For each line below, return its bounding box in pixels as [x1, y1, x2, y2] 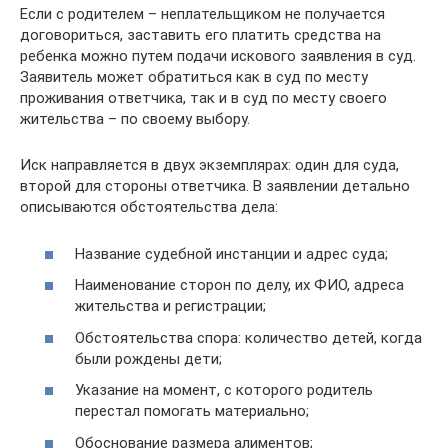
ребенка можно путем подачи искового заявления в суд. [20, 47, 416, 65]
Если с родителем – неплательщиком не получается [20, 5, 385, 23]
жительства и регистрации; [75, 297, 266, 315]
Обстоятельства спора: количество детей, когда [75, 328, 422, 347]
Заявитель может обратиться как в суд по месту [20, 68, 368, 86]
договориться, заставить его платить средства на [20, 26, 381, 44]
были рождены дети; [75, 349, 222, 368]
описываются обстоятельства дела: [20, 198, 278, 216]
